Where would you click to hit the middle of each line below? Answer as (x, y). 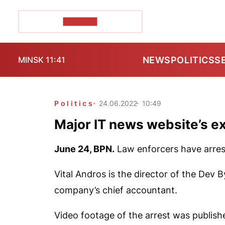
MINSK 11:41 (42, 60)
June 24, (74, 149)
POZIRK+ (80, 21)
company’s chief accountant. (116, 190)
